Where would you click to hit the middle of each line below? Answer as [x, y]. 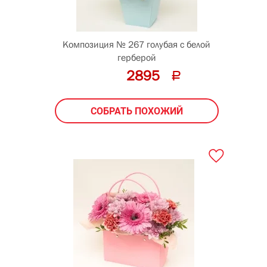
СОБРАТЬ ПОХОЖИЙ [136, 111]
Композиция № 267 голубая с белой [136, 44]
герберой [136, 57]
